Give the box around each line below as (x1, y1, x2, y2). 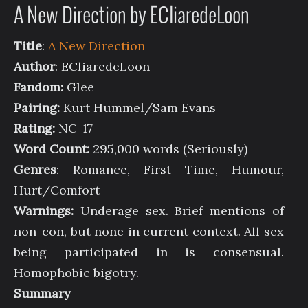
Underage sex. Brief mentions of (74, 203, 284, 219)
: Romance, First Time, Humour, (56, 162, 284, 177)
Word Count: (14, 141, 93, 157)
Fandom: (14, 79, 63, 95)
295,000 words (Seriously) (93, 141, 247, 157)
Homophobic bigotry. (14, 265, 139, 280)
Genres (14, 162, 56, 177)
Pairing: (14, 100, 63, 115)
